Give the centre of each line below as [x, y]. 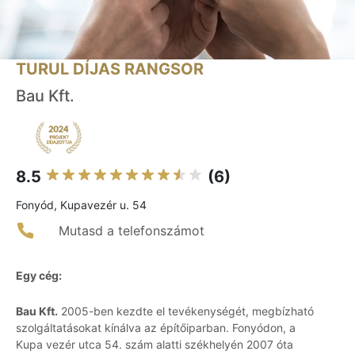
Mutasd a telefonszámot [132, 231]
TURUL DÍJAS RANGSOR [110, 69]
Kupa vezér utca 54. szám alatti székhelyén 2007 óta [155, 345]
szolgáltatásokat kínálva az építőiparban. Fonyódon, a [156, 328]
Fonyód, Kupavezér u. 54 [81, 205]
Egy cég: [39, 276]
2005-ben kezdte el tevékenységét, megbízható [186, 311]
